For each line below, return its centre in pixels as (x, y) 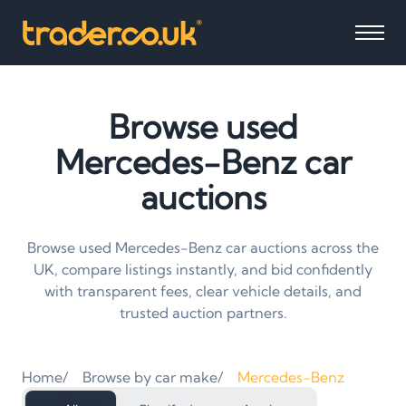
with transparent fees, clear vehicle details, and (203, 291)
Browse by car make (150, 377)
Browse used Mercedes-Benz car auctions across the (203, 247)
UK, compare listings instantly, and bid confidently (203, 269)
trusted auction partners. (203, 313)
